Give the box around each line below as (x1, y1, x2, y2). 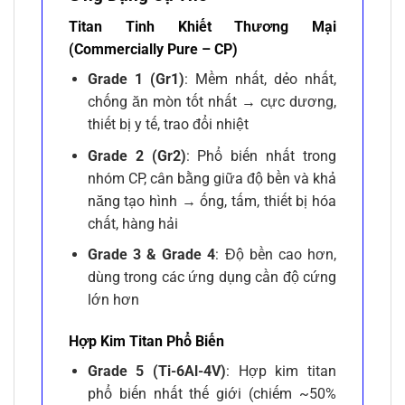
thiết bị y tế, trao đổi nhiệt (87, 116, 249, 134)
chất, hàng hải (87, 214, 178, 232)
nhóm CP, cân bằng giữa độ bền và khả (87, 169, 336, 187)
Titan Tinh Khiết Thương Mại (69, 18, 336, 36)
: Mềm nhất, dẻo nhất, (184, 71, 337, 89)
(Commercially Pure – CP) (69, 41, 238, 59)
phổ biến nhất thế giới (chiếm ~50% (87, 385, 336, 403)
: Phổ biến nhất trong (185, 146, 336, 165)
